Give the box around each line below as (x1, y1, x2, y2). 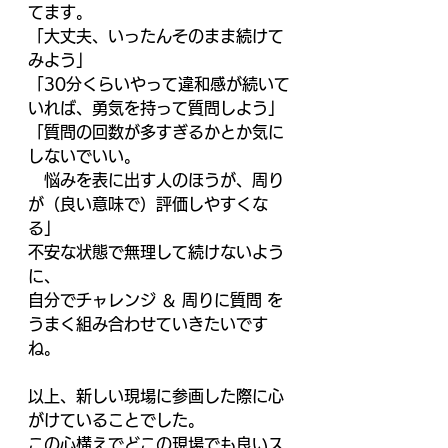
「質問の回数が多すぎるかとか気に (28, 124, 284, 140)
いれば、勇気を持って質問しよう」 (28, 100, 289, 116)
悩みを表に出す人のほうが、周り (28, 172, 284, 188)
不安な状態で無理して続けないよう (28, 244, 284, 260)
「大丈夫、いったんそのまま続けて (28, 28, 284, 44)
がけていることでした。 (28, 412, 209, 428)
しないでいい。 (28, 148, 145, 164)
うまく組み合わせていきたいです (28, 316, 268, 332)
